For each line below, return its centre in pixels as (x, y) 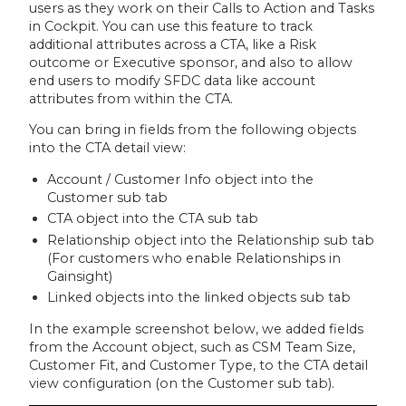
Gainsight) (79, 276)
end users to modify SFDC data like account (172, 80)
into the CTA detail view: (107, 148)
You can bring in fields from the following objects (192, 130)
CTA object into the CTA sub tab (152, 219)
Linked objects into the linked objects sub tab (198, 298)
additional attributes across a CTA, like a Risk (172, 44)
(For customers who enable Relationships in (193, 258)
